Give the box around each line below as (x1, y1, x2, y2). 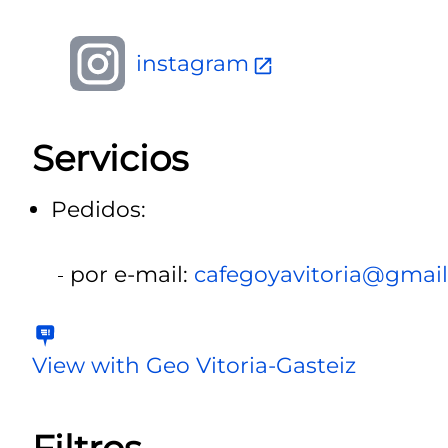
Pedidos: (51, 196, 146, 223)
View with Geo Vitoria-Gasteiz (32, 352, 356, 379)
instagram (135, 50, 249, 77)
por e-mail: (70, 261, 194, 288)
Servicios (32, 136, 188, 180)
